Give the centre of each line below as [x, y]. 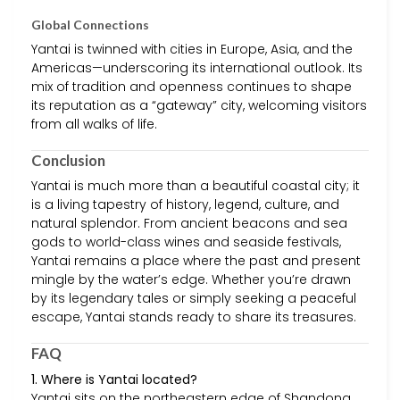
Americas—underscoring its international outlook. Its [197, 67]
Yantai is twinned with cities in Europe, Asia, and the [192, 49]
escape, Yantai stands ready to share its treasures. [194, 317]
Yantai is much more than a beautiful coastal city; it [196, 186]
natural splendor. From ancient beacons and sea [189, 224]
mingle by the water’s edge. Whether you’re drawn [191, 280]
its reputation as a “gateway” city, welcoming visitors [199, 105]
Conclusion [68, 160]
